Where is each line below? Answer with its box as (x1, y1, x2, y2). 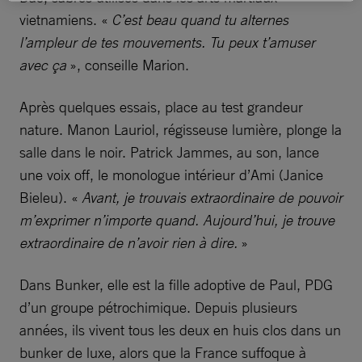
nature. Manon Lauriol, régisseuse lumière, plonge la (19, 120, 342, 139)
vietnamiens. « (19, 11, 112, 29)
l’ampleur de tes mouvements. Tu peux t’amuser (19, 33, 315, 52)
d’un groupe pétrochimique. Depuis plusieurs (19, 298, 297, 317)
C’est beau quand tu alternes (112, 11, 288, 29)
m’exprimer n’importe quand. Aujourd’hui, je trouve (19, 211, 335, 229)
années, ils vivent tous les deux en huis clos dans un (19, 321, 341, 339)
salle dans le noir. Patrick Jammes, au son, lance (19, 143, 319, 162)
